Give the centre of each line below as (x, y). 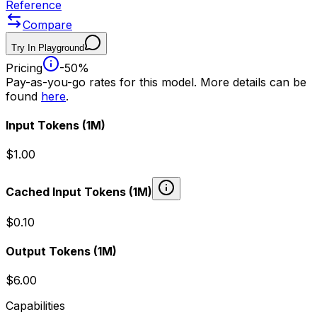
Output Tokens (48, 252)
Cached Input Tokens (66, 191)
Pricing (24, 68)
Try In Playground (48, 47)
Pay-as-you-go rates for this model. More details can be (156, 82)
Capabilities (35, 306)
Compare (47, 24)
